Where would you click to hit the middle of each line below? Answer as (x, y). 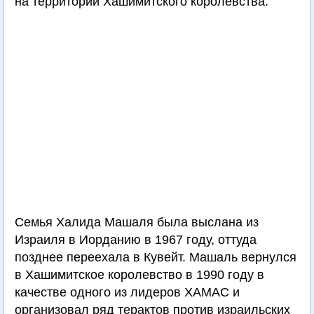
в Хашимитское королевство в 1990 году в (139, 275)
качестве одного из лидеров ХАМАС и (127, 292)
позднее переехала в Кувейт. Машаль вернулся (156, 257)
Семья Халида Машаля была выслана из (137, 222)
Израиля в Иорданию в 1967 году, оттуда (136, 240)
